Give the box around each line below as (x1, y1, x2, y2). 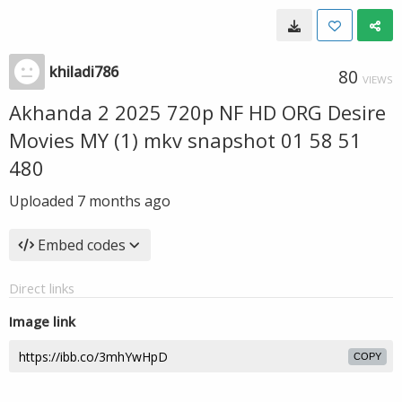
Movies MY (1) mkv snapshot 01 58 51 (9, 127, 362, 153)
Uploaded (9, 191, 77, 211)
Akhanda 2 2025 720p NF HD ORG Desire (9, 99, 386, 126)
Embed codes (38, 235, 126, 255)
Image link (9, 312, 75, 330)
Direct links (9, 279, 74, 297)
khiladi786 (49, 62, 118, 82)
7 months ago (77, 191, 170, 211)
